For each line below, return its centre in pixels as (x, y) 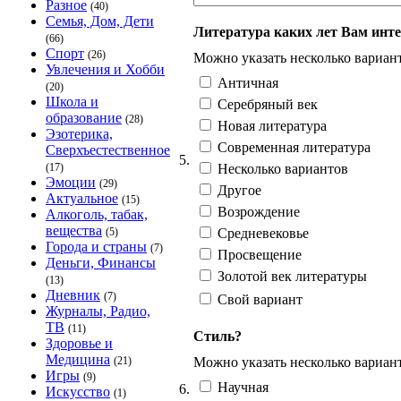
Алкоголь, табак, (97, 214)
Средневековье (261, 233)
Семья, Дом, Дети (100, 21)
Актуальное (82, 198)
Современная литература (292, 147)
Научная (241, 387)
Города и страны (96, 247)
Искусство (78, 392)
